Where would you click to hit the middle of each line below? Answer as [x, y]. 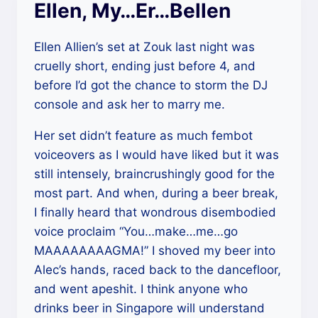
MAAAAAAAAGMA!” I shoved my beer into [155, 251]
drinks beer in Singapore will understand [149, 308]
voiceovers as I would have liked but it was [157, 155]
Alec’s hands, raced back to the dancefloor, [158, 270]
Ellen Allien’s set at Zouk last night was [144, 47]
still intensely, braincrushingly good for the [154, 174]
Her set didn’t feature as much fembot [143, 136]
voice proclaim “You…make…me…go [136, 231]
